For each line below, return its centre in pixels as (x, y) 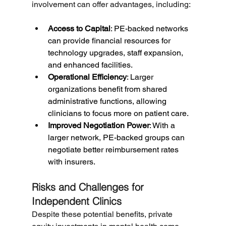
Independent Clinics (76, 201)
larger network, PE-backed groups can (117, 138)
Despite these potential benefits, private (103, 214)
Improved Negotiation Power (98, 126)
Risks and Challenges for (89, 187)
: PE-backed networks (150, 29)
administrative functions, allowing (108, 101)
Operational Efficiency (87, 77)
